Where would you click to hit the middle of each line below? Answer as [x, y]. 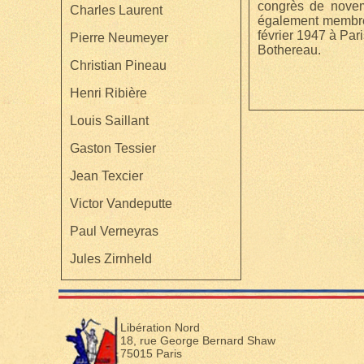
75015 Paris [151, 353]
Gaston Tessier [113, 149]
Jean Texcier [106, 176]
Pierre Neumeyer [119, 38]
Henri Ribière [108, 93]
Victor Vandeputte [121, 204]
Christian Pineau [118, 66]
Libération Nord [160, 327]
